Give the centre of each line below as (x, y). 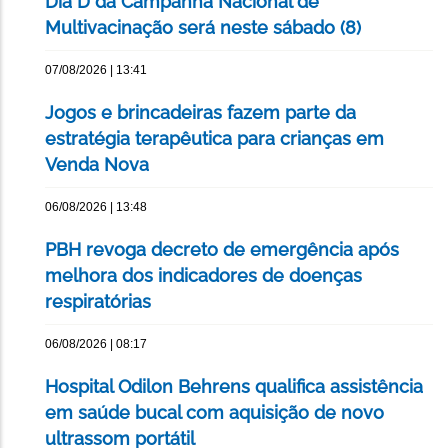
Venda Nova (97, 165)
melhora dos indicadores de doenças (203, 276)
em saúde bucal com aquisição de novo (214, 413)
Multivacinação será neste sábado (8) (203, 28)
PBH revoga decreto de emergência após (222, 250)
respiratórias (98, 302)
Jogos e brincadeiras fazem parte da (200, 113)
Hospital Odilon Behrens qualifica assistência (234, 387)
